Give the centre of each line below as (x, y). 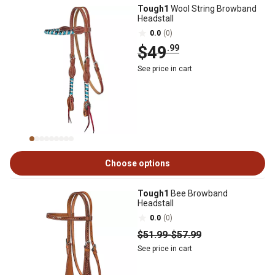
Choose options (137, 163)
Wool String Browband (213, 9)
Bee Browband (198, 193)
